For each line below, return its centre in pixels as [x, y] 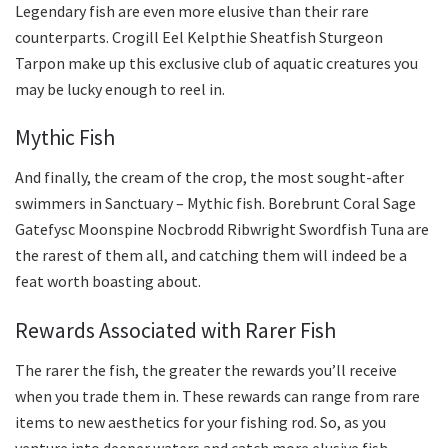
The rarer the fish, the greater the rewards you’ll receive [206, 369]
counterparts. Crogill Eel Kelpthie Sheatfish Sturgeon [199, 36]
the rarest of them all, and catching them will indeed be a [211, 255]
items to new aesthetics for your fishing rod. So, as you [200, 421]
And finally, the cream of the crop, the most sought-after [209, 177]
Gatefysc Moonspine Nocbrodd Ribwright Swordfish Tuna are [222, 229]
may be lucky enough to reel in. [120, 88]
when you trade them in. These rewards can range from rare [217, 395]
